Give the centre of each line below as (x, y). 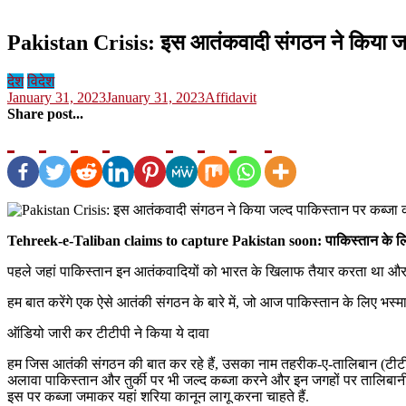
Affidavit (231, 98)
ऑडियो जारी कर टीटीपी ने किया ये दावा (108, 333)
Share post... (45, 114)
